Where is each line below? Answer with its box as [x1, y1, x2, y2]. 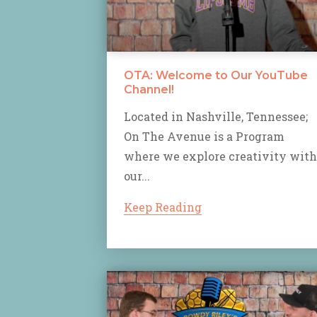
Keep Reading [124, 199, 202, 214]
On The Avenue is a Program [124, 128, 284, 144]
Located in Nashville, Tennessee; [124, 108, 308, 124]
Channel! [124, 82, 174, 96]
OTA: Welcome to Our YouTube [124, 68, 308, 82]
